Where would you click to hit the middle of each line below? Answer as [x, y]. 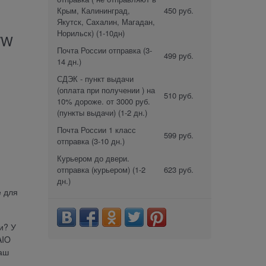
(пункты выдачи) [86, 112]
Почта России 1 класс [96, 129]
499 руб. [179, 55]
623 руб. [179, 169]
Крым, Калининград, [94, 10]
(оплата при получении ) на [106, 90]
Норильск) [75, 33]
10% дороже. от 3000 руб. [104, 101]
